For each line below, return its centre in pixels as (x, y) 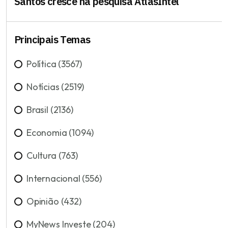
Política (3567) (54, 64)
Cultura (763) (52, 155)
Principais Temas (52, 39)
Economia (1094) (60, 132)
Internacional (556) (64, 178)
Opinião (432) (54, 201)
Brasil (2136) (50, 109)
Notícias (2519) (55, 87)
